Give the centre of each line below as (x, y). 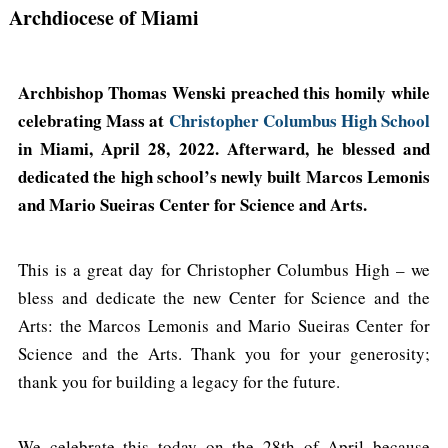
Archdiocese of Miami (104, 18)
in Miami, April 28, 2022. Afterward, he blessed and (224, 149)
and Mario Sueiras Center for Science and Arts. (192, 205)
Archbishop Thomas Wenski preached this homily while (224, 93)
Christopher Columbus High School (299, 121)
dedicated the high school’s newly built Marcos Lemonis (224, 177)
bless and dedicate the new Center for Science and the (224, 298)
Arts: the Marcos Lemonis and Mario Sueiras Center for (224, 326)
